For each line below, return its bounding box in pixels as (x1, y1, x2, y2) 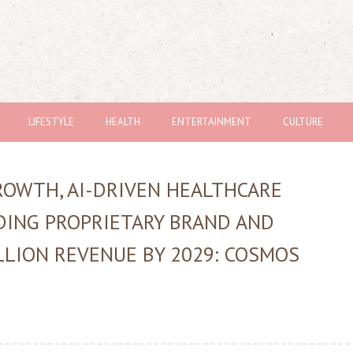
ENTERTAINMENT (172, 115, 251, 128)
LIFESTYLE (28, 115, 74, 128)
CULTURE (283, 115, 323, 128)
